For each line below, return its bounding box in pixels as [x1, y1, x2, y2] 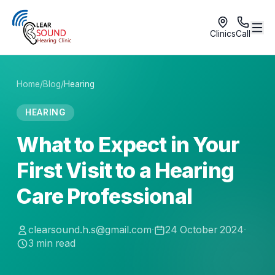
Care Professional [17, 184, 192, 209]
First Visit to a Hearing [17, 158, 234, 184]
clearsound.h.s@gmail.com [28, 224, 152, 236]
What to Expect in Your [17, 132, 240, 158]
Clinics [209, 28, 236, 39]
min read [33, 238, 76, 250]
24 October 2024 [165, 224, 244, 236]
